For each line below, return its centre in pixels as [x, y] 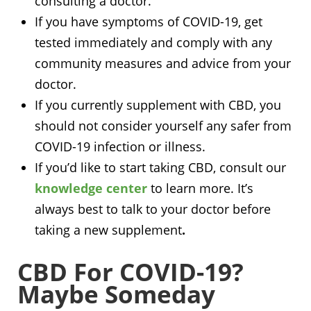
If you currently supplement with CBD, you [158, 104]
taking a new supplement [108, 229]
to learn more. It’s [200, 188]
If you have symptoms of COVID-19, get [149, 21]
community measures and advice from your [163, 63]
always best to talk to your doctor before [153, 209]
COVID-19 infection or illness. [120, 146]
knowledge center [91, 188]
